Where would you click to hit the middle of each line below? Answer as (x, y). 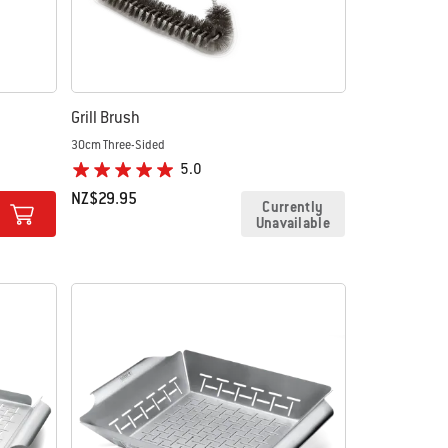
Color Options (114, 230)
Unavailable (292, 223)
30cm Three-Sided (118, 144)
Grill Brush (106, 117)
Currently (293, 207)
